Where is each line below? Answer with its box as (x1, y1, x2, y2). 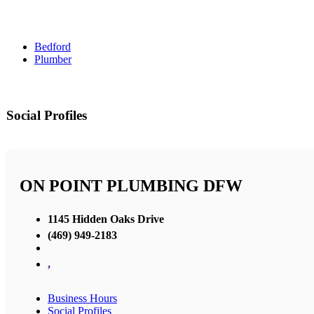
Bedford (34, 41, 71, 53)
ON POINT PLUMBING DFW (20, 177, 243, 196)
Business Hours (48, 292, 117, 304)
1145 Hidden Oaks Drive (48, 212, 164, 225)
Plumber (34, 53, 71, 66)
